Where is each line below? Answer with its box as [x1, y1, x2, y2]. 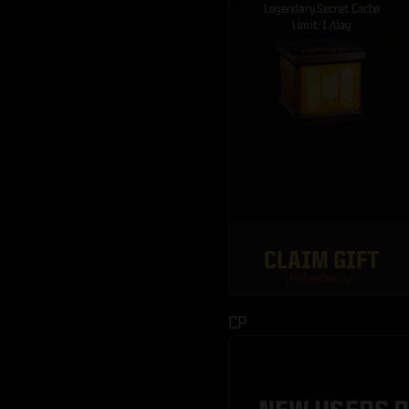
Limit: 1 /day [292, 19, 351, 31]
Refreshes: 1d [289, 272, 353, 284]
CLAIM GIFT [264, 247, 380, 272]
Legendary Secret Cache [263, 3, 381, 15]
